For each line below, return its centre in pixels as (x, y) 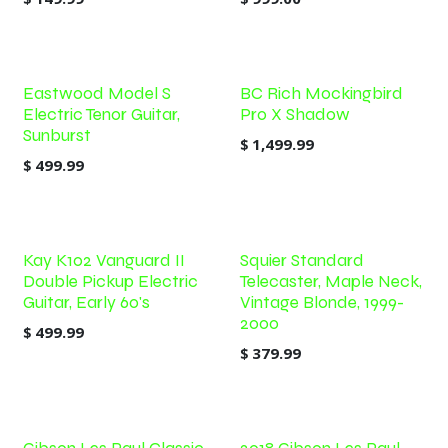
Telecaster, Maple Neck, (330, 281)
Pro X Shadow (294, 114)
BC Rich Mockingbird (321, 93)
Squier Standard (301, 260)
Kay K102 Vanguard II (104, 260)
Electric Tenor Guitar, (101, 114)
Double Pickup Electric (110, 281)
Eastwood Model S (97, 93)
